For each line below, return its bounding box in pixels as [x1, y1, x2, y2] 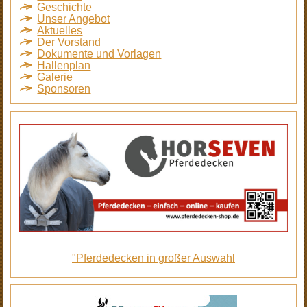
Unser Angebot [37, 13, 110, 25]
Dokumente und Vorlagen [37, 48, 162, 60]
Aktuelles [37, 25, 83, 37]
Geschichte [37, 1, 93, 14]
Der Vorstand [37, 36, 101, 49]
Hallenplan [37, 60, 91, 72]
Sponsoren [37, 83, 91, 95]
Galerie [37, 71, 73, 84]
